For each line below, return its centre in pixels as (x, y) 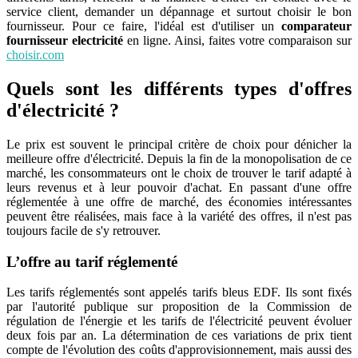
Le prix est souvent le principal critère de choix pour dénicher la (179, 144)
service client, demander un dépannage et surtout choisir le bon (179, 11)
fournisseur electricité (65, 40)
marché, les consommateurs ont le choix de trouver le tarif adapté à (179, 173)
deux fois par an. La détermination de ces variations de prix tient (179, 336)
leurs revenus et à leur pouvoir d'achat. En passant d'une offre (179, 187)
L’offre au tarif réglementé (92, 261)
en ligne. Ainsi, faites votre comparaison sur (237, 40)
